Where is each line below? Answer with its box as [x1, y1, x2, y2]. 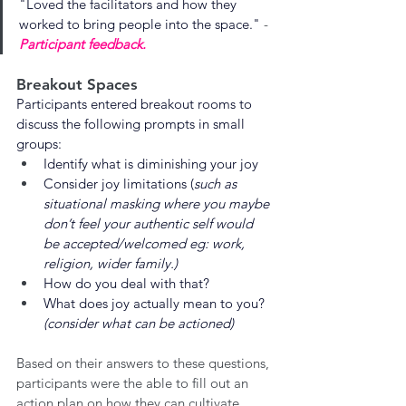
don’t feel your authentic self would [43, 214, 256, 232]
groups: [16, 134, 62, 152]
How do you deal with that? [43, 274, 209, 292]
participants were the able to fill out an [16, 373, 252, 391]
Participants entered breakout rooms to [16, 94, 256, 112]
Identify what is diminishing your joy [43, 154, 258, 172]
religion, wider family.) [43, 254, 178, 272]
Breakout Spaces [16, 74, 138, 93]
